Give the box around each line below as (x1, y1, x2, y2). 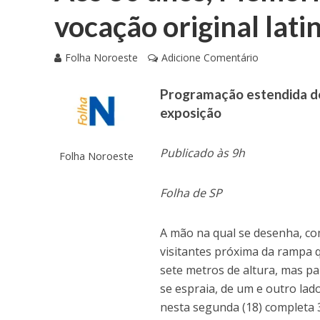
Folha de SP (160, 185, 223, 201)
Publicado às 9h (160, 145, 246, 161)
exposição (160, 104, 222, 121)
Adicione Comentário (161, 51, 259, 65)
